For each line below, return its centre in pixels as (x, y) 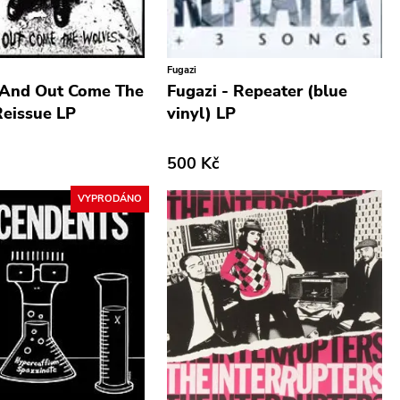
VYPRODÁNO (110, 199)
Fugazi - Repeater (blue (258, 91)
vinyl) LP (202, 113)
